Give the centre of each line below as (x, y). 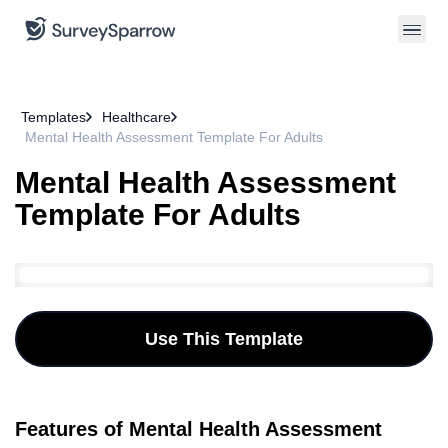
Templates (53, 117)
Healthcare (136, 117)
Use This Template (224, 339)
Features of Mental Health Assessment (198, 429)
